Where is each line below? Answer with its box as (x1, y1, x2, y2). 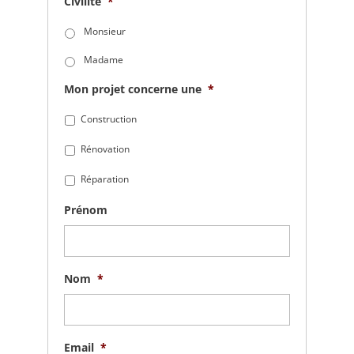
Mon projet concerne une (63, 81, 201, 96)
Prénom (63, 202, 107, 217)
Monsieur (83, 24, 126, 38)
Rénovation (80, 142, 130, 156)
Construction (80, 112, 137, 126)
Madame (83, 53, 123, 66)
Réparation (80, 172, 129, 186)
